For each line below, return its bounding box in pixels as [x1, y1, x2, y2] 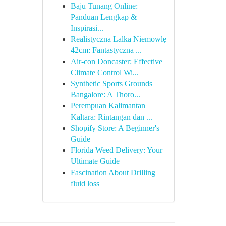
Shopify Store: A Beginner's [70, 124, 159, 132]
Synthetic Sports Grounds [70, 79, 152, 88]
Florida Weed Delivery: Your [70, 146, 162, 154]
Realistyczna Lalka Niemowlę [70, 35, 166, 43]
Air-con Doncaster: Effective [70, 57, 162, 66]
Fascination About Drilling [70, 168, 155, 177]
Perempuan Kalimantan [70, 101, 145, 110]
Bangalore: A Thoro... [70, 90, 140, 99]
